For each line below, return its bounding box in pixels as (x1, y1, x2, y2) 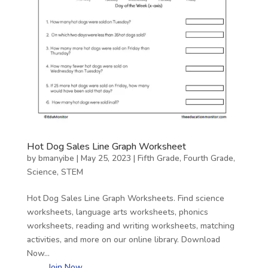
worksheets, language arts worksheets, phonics (26, 206, 208, 218)
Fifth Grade (137, 153, 179, 165)
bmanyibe (38, 153, 74, 165)
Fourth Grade (183, 153, 233, 165)
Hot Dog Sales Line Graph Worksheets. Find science (26, 193, 224, 205)
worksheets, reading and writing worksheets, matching (26, 220, 234, 232)
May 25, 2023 (80, 153, 131, 165)
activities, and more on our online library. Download (26, 234, 220, 246)
